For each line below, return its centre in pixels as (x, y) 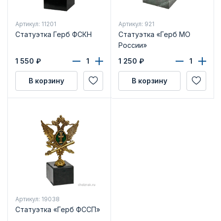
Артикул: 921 (136, 24)
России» (132, 45)
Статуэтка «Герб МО (154, 34)
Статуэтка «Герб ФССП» (57, 209)
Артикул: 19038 (37, 199)
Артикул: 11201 (36, 24)
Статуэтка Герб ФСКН (53, 34)
